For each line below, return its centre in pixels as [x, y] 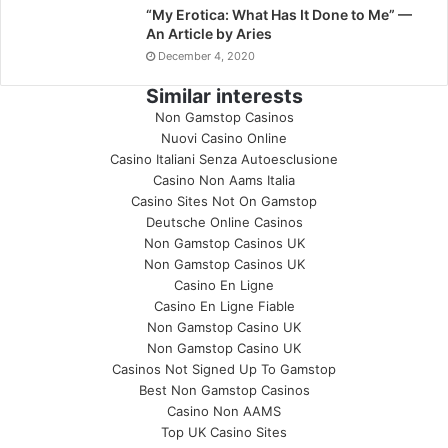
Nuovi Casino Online [224, 138]
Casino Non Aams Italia [224, 180]
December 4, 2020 [206, 56]
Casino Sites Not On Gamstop [224, 201]
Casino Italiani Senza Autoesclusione [224, 159]
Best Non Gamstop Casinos [224, 390]
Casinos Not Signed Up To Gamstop [224, 369]
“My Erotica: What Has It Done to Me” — [279, 14]
